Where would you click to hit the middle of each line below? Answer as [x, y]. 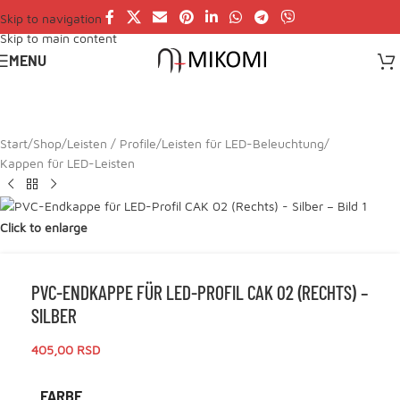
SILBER [54, 315]
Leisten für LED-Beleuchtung [243, 143]
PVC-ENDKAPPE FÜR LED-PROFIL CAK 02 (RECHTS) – [200, 292]
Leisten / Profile [112, 143]
